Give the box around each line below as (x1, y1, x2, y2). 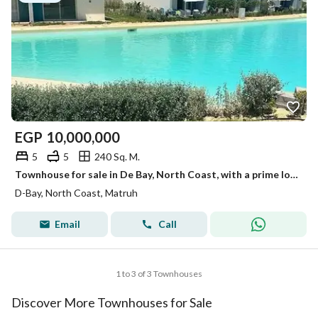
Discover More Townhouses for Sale (11, 295, 212, 310)
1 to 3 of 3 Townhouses (116, 268, 202, 279)
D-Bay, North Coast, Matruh (15, 187, 138, 199)
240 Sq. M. (94, 150, 140, 163)
